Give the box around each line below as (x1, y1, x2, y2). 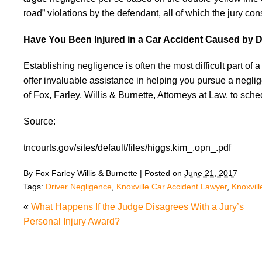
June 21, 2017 (184, 168, 237, 178)
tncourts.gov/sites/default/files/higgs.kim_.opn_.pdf (23, 143, 231, 153)
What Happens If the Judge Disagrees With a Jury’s (31, 202, 244, 212)
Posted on (144, 168, 184, 178)
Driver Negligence (46, 182, 112, 191)
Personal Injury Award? (23, 216, 120, 226)
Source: (23, 116, 56, 126)
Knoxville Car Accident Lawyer (116, 182, 227, 191)
